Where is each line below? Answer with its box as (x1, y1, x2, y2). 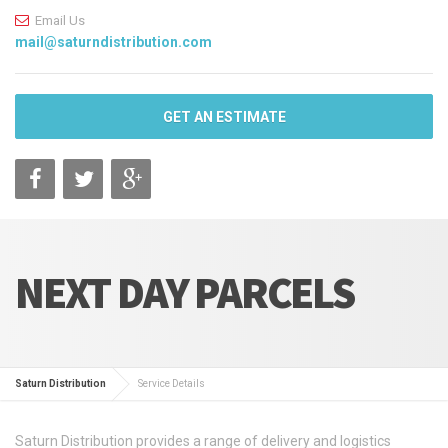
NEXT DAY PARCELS (15, 265, 354, 321)
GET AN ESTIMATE (162, 109, 286, 126)
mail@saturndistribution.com (15, 34, 212, 51)
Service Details (138, 378, 205, 390)
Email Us (35, 13, 85, 29)
